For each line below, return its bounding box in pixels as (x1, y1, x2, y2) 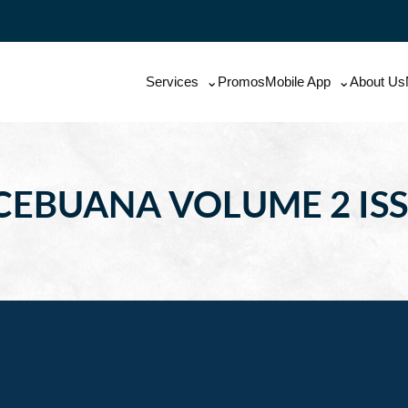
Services (145, 74, 199, 89)
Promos (217, 74, 265, 89)
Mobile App (264, 74, 331, 89)
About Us (349, 74, 405, 89)
